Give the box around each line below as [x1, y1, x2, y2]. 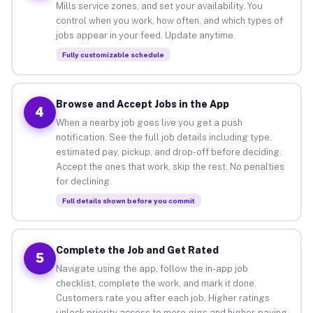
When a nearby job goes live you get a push [55, 117, 242, 128]
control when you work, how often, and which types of [55, 15, 283, 26]
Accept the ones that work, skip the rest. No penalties [55, 161, 284, 172]
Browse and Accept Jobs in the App [55, 98, 229, 110]
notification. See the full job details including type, [55, 131, 272, 143]
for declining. [55, 175, 112, 187]
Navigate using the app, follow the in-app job [55, 263, 248, 274]
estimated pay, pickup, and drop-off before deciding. [55, 146, 282, 157]
